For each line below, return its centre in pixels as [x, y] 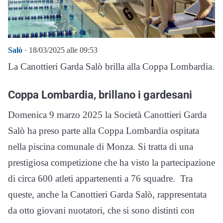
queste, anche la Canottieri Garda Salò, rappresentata [107, 195]
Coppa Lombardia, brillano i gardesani [100, 95]
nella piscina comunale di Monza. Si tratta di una [101, 147]
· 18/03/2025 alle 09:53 [60, 50]
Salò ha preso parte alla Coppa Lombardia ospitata [104, 131]
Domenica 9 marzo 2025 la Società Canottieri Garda [107, 115]
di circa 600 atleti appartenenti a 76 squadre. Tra [100, 179]
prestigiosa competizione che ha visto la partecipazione [111, 163]
